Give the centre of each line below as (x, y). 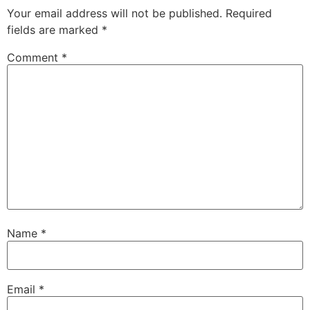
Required (249, 13)
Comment (34, 57)
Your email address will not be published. (115, 13)
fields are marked (54, 29)
